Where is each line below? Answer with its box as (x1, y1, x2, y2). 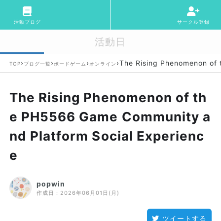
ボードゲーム (54, 61, 86, 67)
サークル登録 (177, 19, 210, 25)
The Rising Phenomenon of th (9, 90, 207, 105)
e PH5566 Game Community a (9, 109, 211, 124)
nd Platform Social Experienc (9, 128, 205, 144)
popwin (37, 179, 65, 188)
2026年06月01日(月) (60, 189, 119, 196)
